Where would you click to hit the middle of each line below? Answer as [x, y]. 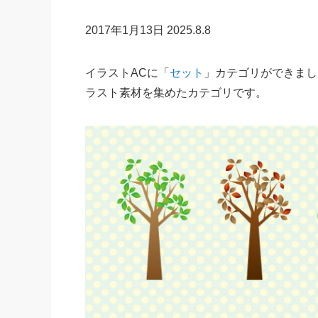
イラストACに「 [127, 73]
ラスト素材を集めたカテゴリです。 [176, 93]
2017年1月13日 [126, 31]
